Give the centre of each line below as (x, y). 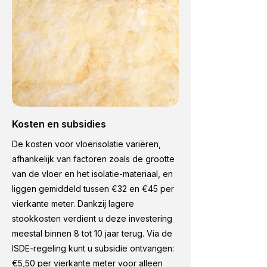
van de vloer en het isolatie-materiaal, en (92, 174)
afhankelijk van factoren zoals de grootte (93, 159)
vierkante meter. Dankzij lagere (73, 204)
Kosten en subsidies (59, 124)
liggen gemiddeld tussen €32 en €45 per (93, 189)
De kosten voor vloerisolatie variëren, (86, 144)
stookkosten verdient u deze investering (92, 218)
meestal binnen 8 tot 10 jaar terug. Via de (92, 233)
